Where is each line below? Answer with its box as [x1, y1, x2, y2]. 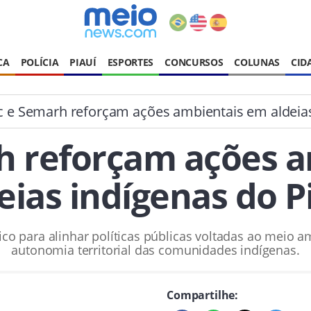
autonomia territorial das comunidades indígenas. [11, 242, 300, 258]
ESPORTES [107, 56, 154, 69]
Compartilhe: [167, 287, 239, 303]
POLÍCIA [20, 56, 59, 69]
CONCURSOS [165, 56, 224, 69]
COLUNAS [234, 56, 280, 69]
